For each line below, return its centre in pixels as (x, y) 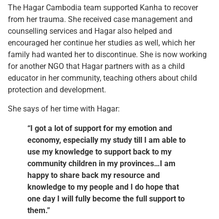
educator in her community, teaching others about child (102, 78)
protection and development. (57, 90)
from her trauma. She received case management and (100, 20)
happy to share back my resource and (94, 175)
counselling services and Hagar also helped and (90, 31)
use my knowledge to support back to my (99, 152)
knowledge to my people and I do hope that (103, 187)
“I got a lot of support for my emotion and (100, 128)
